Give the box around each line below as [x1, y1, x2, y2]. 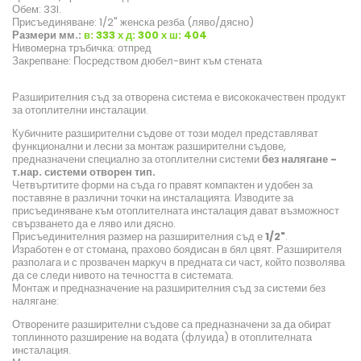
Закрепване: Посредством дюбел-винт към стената [12, 53, 262, 69]
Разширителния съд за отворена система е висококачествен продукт [12, 89, 346, 106]
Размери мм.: [12, 27, 81, 44]
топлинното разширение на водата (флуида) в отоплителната [12, 330, 312, 346]
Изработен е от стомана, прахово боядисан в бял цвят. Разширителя [12, 242, 342, 258]
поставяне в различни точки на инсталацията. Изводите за [12, 190, 293, 206]
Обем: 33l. [12, 2, 61, 18]
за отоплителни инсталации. [12, 102, 148, 118]
